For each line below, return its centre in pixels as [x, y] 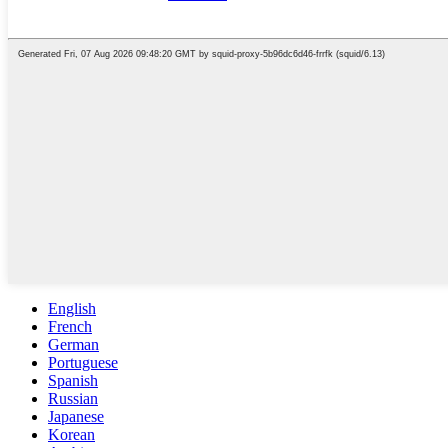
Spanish [73, 380]
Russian [73, 398]
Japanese [76, 416]
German [73, 344]
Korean [71, 434]
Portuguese [83, 362]
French [70, 326]
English [72, 308]
